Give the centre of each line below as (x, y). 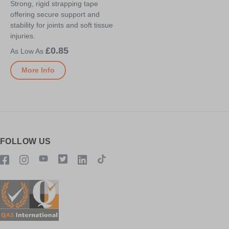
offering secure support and (55, 14)
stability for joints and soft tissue (62, 25)
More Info (38, 70)
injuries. (23, 36)
